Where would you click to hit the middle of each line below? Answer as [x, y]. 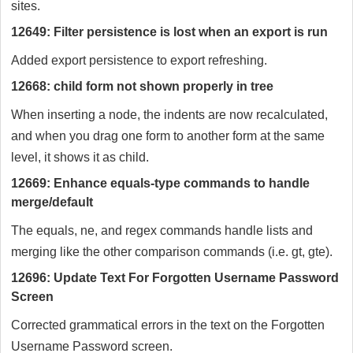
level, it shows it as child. [80, 158]
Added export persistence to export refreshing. [139, 61]
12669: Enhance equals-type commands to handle [160, 184]
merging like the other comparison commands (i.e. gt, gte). [172, 252]
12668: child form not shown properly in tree [142, 87]
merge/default [52, 203]
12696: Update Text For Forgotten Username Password [175, 278]
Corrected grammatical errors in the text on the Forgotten [168, 325]
